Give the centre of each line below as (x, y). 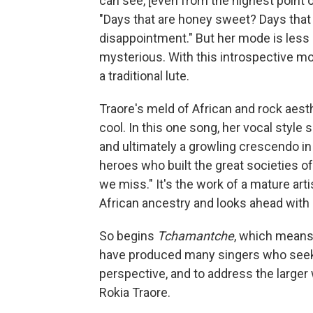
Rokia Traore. (135, 293)
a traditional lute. (144, 76)
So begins (128, 236)
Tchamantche (196, 236)
